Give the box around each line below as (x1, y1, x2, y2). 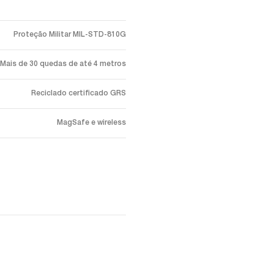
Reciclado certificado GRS (31, 89, 126, 97)
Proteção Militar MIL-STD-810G (13, 31, 126, 39)
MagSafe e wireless (57, 119, 126, 127)
